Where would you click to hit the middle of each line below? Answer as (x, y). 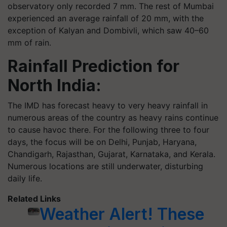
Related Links (34, 199)
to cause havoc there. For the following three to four (108, 130)
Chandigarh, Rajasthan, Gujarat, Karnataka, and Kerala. (111, 154)
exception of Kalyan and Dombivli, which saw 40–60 (108, 30)
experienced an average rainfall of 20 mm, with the (106, 18)
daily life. (25, 178)
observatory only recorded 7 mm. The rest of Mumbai (111, 6)
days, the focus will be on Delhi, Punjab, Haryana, (102, 142)
